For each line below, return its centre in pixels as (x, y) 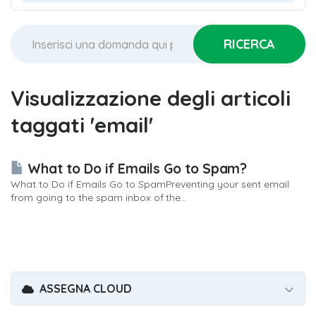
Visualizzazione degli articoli (151, 98)
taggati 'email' (82, 125)
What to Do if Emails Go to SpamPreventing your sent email (150, 184)
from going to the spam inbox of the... (99, 198)
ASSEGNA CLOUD (83, 289)
